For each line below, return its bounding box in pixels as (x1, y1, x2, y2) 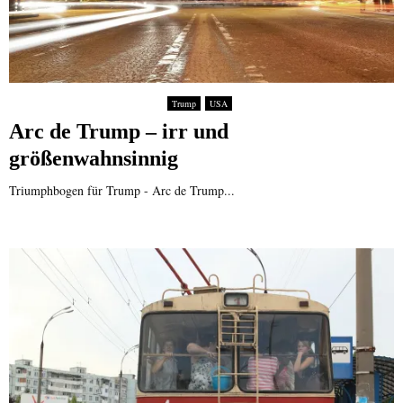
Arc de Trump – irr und (9, 120, 228, 144)
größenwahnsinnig (9, 147, 178, 171)
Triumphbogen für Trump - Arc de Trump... (9, 182, 235, 200)
